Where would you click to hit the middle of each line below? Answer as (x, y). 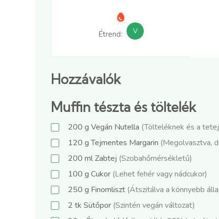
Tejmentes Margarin (125, 143)
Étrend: (111, 34)
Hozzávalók (86, 79)
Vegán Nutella (115, 127)
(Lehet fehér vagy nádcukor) (160, 174)
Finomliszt (108, 190)
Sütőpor (97, 206)
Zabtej (106, 159)
